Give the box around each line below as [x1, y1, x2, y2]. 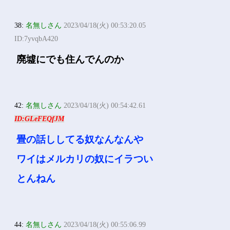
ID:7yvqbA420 [14, 35, 59, 43]
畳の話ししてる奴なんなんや [16, 134, 144, 145]
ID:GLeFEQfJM [14, 115, 65, 123]
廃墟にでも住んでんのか [16, 54, 124, 65]
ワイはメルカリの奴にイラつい [16, 154, 154, 164]
